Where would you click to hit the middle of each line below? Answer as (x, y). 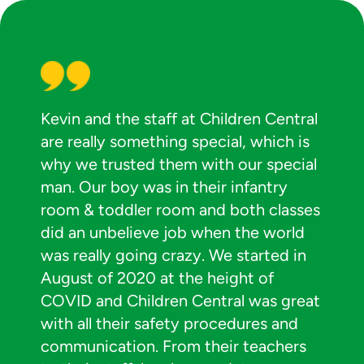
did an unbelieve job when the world (173, 232)
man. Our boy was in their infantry (164, 187)
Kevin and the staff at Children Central (179, 119)
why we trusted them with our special (179, 164)
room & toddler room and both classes (180, 210)
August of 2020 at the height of (157, 278)
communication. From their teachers (173, 346)
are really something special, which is (175, 141)
